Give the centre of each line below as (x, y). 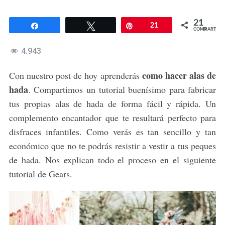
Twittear (114, 26)
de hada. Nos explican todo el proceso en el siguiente (113, 160)
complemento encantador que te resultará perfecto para (113, 118)
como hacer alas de (179, 76)
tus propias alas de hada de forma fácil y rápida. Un (113, 104)
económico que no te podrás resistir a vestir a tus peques (113, 146)
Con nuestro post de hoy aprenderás (75, 76)
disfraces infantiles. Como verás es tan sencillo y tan (113, 132)
